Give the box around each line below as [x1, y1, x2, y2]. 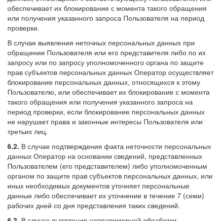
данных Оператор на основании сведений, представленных [7, 150, 202, 161]
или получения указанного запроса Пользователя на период [7, 12, 204, 23]
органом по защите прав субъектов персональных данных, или [7, 170, 213, 181]
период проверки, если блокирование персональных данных [7, 106, 205, 116]
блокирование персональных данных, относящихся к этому [7, 76, 200, 87]
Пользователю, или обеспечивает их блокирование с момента [7, 86, 210, 97]
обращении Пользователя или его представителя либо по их [7, 47, 206, 57]
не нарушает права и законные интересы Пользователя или [7, 116, 203, 126]
